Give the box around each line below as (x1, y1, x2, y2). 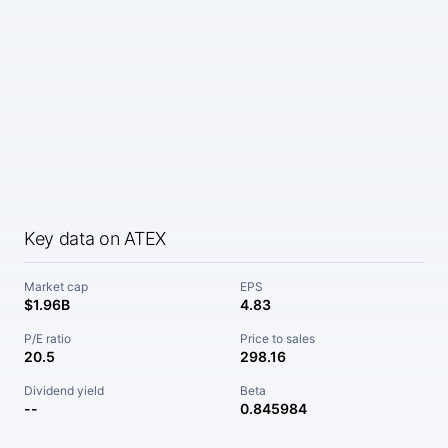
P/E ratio (24, 331, 71, 346)
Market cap (24, 279, 88, 294)
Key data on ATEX (24, 228, 166, 249)
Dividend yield (24, 383, 104, 398)
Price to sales (240, 331, 315, 346)
